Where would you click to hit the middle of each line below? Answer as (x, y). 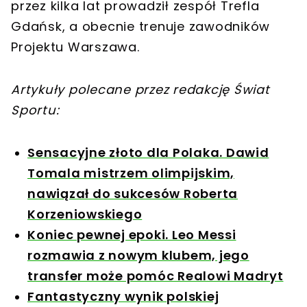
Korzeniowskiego (85, 214)
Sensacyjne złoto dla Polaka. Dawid (148, 153)
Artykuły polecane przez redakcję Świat (140, 90)
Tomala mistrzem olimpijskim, (131, 173)
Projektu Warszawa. (77, 47)
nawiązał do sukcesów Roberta (133, 194)
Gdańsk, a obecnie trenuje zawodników (140, 27)
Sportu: (35, 110)
